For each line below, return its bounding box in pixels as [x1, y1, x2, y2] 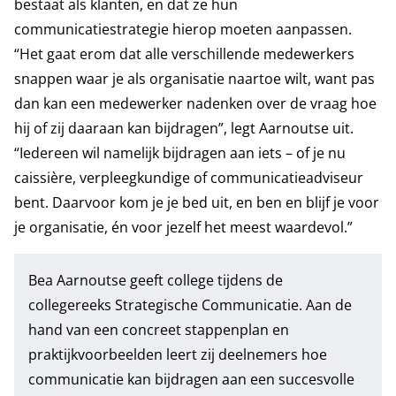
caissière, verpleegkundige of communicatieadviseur [14, 168, 363, 187]
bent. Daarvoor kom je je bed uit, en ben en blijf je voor [14, 193, 379, 212]
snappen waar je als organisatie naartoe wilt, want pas [14, 69, 375, 88]
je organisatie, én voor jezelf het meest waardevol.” [14, 217, 353, 237]
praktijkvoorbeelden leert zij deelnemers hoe [28, 345, 327, 364]
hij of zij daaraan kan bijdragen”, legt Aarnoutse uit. [14, 118, 354, 138]
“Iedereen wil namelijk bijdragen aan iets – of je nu [14, 143, 346, 163]
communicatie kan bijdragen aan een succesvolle [28, 369, 354, 389]
